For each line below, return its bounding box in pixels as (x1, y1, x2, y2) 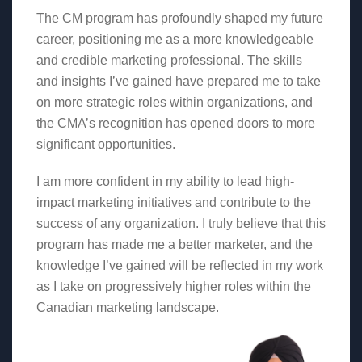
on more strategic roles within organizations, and (36, 95, 313, 110)
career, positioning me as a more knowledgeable (36, 32, 314, 47)
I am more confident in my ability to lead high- (36, 175, 294, 189)
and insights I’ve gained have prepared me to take (36, 74, 321, 89)
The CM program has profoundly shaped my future (36, 11, 323, 26)
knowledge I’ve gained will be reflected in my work (36, 259, 323, 273)
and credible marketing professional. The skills (36, 53, 302, 68)
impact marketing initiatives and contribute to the (36, 196, 311, 210)
